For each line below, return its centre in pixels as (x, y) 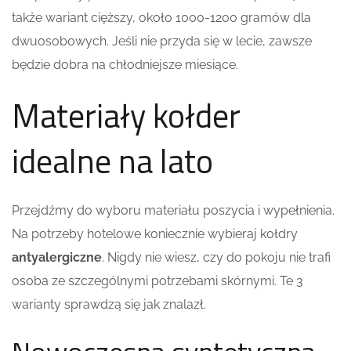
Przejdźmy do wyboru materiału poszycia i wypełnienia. (173, 210)
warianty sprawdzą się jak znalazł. (109, 304)
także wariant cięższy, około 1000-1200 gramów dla (161, 17)
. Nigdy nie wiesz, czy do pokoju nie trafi (216, 257)
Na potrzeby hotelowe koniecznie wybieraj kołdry (155, 233)
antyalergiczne (57, 257)
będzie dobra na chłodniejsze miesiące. (125, 64)
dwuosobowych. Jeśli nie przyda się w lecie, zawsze (162, 41)
